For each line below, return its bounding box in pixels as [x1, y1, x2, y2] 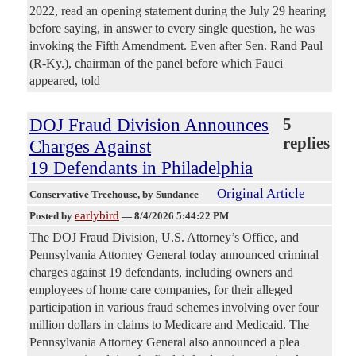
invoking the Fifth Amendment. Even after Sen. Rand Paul [29, 39, 323, 53]
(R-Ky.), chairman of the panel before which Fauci [29, 56, 283, 71]
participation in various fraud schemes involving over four [29, 300, 319, 315]
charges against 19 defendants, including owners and [29, 265, 293, 280]
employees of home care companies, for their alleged [29, 283, 292, 297]
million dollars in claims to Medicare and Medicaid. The [29, 318, 309, 332]
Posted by [29, 210, 75, 222]
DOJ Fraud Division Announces [29, 114, 269, 136]
